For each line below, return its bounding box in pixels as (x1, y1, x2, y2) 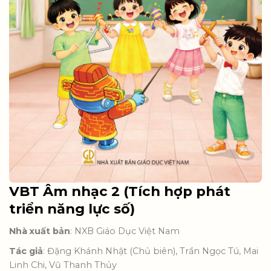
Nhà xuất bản (9, 226, 70, 237)
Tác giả (9, 246, 43, 257)
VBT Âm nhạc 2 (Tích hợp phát (9, 183, 230, 200)
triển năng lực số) (9, 200, 135, 218)
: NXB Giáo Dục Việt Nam (70, 226, 180, 237)
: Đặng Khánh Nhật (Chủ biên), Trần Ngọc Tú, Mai (43, 246, 258, 257)
